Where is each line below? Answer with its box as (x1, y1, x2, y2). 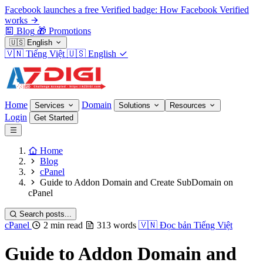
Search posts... (19, 210, 72, 218)
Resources (170, 101, 208, 110)
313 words (97, 220, 136, 230)
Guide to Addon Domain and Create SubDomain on (40, 177, 233, 187)
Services (35, 101, 67, 110)
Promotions (49, 26, 91, 36)
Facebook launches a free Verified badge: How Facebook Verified (5, 5, 249, 15)
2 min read (43, 220, 83, 230)
